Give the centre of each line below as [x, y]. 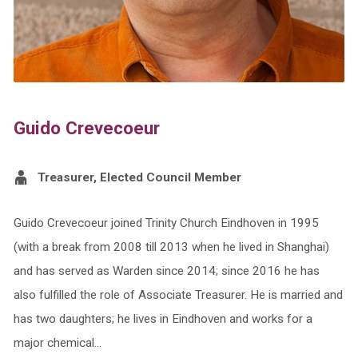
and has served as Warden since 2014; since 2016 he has [166, 271]
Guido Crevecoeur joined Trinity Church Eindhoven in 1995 [166, 223]
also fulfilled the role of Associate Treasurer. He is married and [178, 295]
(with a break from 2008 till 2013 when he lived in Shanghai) [171, 247]
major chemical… [57, 343]
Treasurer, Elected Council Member [139, 178]
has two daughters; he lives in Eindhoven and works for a [163, 319]
